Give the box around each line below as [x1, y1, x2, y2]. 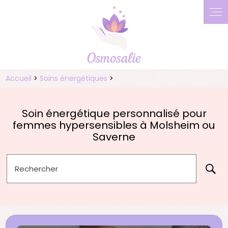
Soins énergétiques [40, 73, 110, 83]
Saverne [93, 129, 135, 144]
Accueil [6, 73, 32, 83]
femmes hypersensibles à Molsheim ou [13, 118, 215, 132]
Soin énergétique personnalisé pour [21, 106, 207, 121]
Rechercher [15, 163, 59, 174]
